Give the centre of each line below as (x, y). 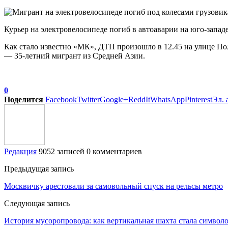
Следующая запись (37, 203)
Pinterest (198, 99)
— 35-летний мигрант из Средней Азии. (75, 55)
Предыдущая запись (39, 168)
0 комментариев (114, 151)
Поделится (24, 99)
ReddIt (139, 99)
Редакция (20, 151)
